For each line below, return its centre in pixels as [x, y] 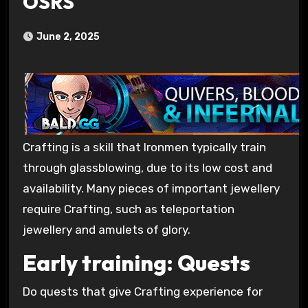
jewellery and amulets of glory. [106, 230]
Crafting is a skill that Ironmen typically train [26, 147]
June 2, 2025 [68, 37]
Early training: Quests [136, 262]
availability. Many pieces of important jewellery [151, 188]
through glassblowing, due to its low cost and [147, 168]
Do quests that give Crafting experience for [142, 292]
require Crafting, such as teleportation [128, 209]
